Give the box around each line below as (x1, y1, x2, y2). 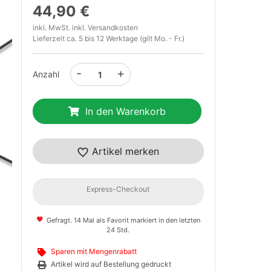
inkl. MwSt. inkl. (32, 23, 88, 32)
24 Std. (106, 226, 130, 234)
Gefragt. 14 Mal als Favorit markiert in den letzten (44, 216, 200, 224)
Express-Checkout (87, 184, 150, 194)
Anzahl (32, 69, 59, 79)
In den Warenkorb (85, 105, 166, 117)
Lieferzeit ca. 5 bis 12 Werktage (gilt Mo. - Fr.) (32, 34, 184, 43)
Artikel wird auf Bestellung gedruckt (50, 260, 171, 269)
